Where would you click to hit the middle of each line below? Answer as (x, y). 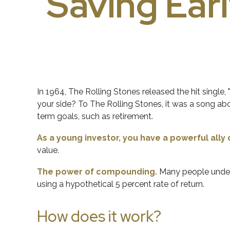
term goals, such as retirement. (95, 116)
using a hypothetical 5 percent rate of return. (121, 184)
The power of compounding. (97, 171)
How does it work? (99, 216)
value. (48, 150)
